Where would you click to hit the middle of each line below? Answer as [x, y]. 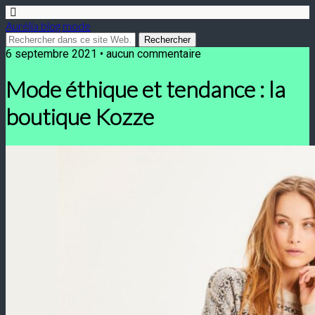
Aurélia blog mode [48, 26]
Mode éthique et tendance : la [146, 89]
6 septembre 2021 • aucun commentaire [103, 54]
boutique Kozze [80, 117]
